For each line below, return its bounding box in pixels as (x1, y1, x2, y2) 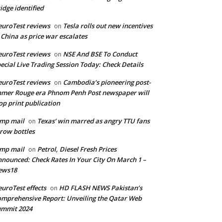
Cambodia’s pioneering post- (63, 78, 151, 87)
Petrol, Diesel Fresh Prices (37, 145, 116, 154)
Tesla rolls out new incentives (63, 21, 153, 31)
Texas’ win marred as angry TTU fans (37, 116, 150, 126)
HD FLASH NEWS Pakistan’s (59, 183, 142, 193)
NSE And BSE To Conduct (63, 50, 137, 59)
